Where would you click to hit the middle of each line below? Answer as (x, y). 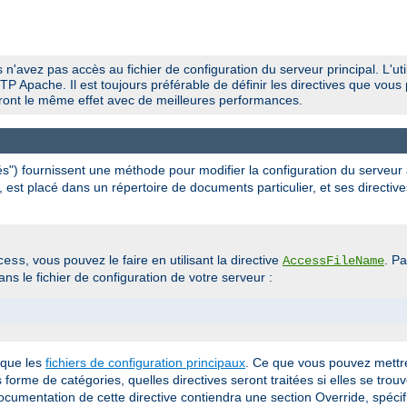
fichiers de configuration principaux (145, 363)
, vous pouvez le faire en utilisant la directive (154, 260)
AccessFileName (333, 261)
